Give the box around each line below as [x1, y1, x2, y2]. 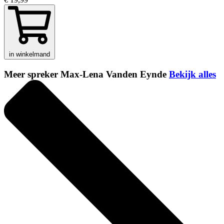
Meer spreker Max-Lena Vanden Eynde [4, 69, 169, 80]
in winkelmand [9, 50, 50, 58]
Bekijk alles [169, 69, 216, 80]
